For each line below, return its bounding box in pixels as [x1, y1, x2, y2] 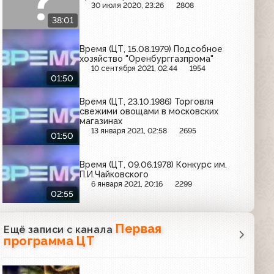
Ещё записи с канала [4, 223, 116, 235]
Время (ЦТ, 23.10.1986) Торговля [80, 97, 214, 107]
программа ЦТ [4, 233, 95, 248]
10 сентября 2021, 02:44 [91, 63, 178, 73]
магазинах [80, 116, 123, 127]
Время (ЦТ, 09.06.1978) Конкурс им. [80, 159, 228, 169]
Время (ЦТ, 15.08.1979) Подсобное [80, 43, 223, 54]
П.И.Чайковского [80, 169, 149, 179]
